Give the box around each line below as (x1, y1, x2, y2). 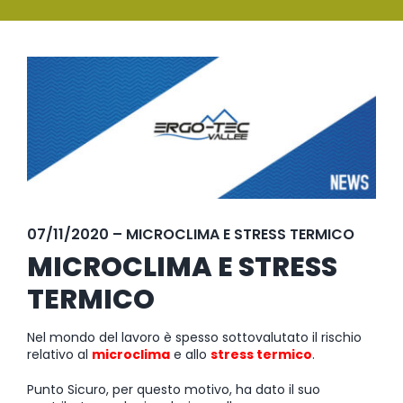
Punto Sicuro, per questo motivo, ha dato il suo (27, 380, 320, 399)
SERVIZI (337, 10, 384, 28)
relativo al (27, 345, 92, 363)
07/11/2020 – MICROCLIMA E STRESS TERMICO (27, 223, 354, 245)
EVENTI (286, 188, 331, 206)
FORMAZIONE (300, 69, 384, 87)
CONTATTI (321, 247, 384, 265)
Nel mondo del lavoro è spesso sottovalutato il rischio (27, 327, 362, 346)
